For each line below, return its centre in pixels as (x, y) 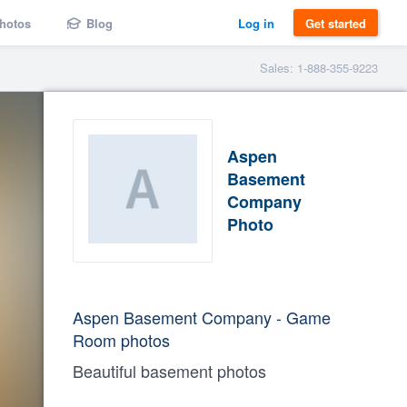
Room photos (121, 339)
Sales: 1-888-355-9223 (319, 68)
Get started (336, 23)
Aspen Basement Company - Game (202, 317)
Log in (256, 23)
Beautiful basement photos (169, 370)
